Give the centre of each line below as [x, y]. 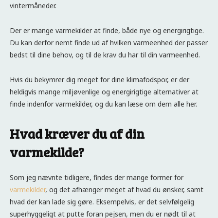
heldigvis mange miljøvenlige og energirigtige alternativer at [104, 91]
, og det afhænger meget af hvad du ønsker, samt [124, 189]
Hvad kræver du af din [77, 133]
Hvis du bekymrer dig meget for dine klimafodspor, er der [100, 79]
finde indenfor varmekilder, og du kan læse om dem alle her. [103, 104]
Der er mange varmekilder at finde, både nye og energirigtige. [107, 30]
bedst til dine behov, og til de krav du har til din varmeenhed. [106, 54]
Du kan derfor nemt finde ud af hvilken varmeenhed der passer [109, 42]
